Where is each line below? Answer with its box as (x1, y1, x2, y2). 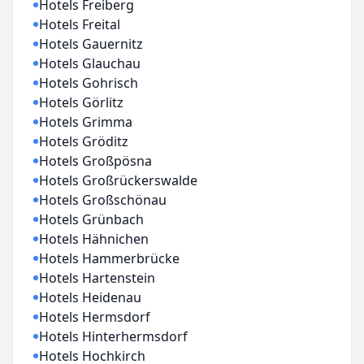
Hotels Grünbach (39, 210, 144, 228)
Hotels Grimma (39, 113, 132, 131)
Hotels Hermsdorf (39, 308, 150, 326)
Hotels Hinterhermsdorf (39, 327, 188, 345)
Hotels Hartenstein (39, 269, 155, 287)
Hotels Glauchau (39, 54, 141, 72)
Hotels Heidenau (39, 288, 141, 306)
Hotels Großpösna (39, 152, 152, 170)
